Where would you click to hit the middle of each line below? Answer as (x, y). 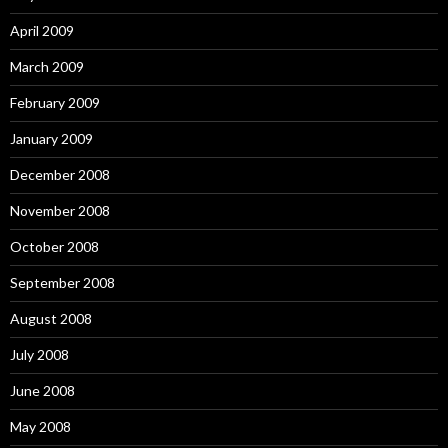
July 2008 (39, 354)
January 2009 (51, 138)
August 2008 (51, 318)
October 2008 (54, 246)
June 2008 (42, 390)
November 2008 (60, 210)
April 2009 (42, 30)
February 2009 (55, 102)
